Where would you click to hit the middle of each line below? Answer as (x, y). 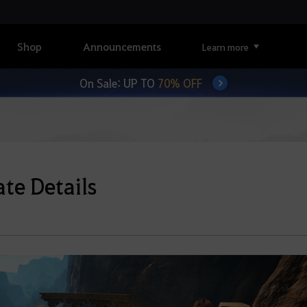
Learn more (225, 47)
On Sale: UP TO (117, 83)
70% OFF (179, 83)
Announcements (122, 46)
